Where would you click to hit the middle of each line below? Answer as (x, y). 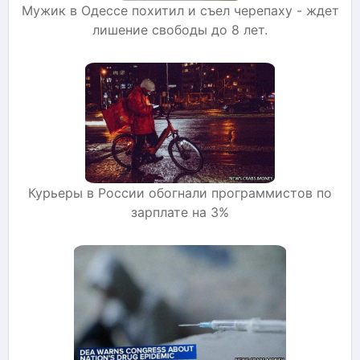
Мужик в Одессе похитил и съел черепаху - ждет (180, 10)
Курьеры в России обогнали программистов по (180, 192)
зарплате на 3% (180, 212)
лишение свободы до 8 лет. (180, 29)
